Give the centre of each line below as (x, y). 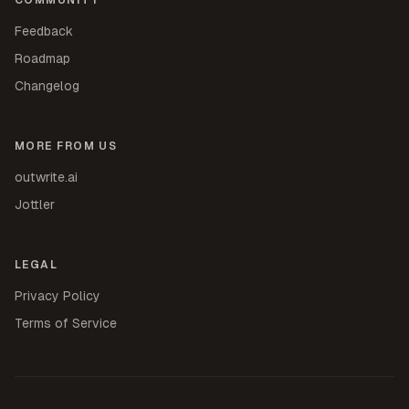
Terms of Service (66, 323)
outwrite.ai (46, 177)
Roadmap (42, 58)
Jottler (35, 204)
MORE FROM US (66, 146)
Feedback (44, 31)
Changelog (47, 85)
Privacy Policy (58, 295)
